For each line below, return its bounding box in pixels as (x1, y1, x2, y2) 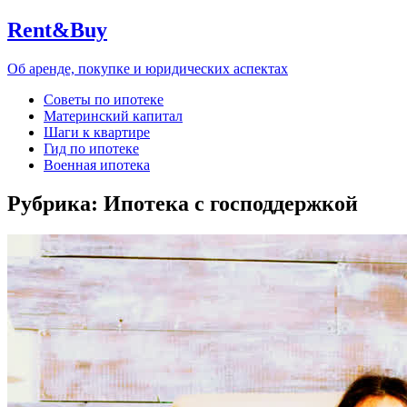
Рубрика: (7, 191, 104, 215)
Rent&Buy (7, 17, 107, 42)
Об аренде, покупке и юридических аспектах (7, 60, 288, 76)
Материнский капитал (44, 107, 183, 124)
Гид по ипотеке (44, 140, 139, 156)
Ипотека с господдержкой (104, 191, 358, 215)
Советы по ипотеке (44, 91, 164, 107)
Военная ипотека (44, 156, 150, 173)
